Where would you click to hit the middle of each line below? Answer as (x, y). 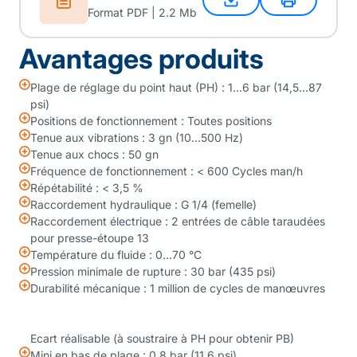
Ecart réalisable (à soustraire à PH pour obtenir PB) (162, 338)
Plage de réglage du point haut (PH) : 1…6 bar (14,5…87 (176, 87)
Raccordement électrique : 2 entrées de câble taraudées (178, 221)
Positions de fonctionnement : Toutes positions (151, 121)
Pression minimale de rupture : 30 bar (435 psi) (153, 271)
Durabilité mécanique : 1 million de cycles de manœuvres (178, 288)
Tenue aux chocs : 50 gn (94, 154)
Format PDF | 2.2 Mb (142, 12)
